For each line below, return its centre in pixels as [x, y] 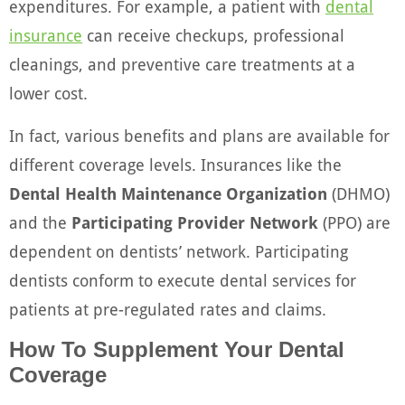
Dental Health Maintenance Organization [168, 193]
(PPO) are [354, 222]
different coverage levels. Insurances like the [175, 165]
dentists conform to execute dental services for [183, 280]
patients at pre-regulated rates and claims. [168, 309]
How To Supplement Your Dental [177, 350]
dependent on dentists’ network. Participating [179, 251]
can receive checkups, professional [213, 36]
